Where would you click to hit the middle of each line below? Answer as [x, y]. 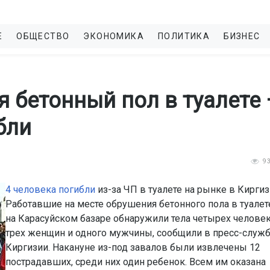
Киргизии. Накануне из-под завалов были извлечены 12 [133, 247]
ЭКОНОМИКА [114, 36]
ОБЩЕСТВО [43, 36]
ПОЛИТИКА [184, 36]
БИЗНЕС [242, 36]
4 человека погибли [50, 190]
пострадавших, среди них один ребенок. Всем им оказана [136, 262]
